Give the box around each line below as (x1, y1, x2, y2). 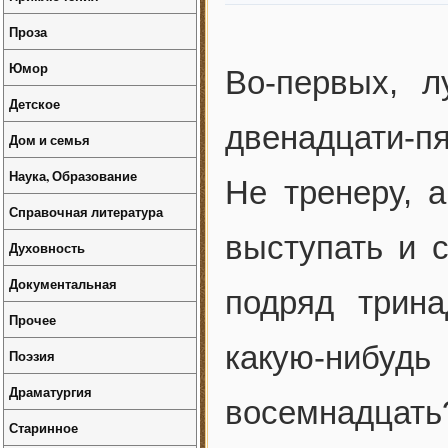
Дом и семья (9, 130, 90, 149)
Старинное (9, 418, 78, 437)
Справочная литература (9, 202, 163, 221)
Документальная (9, 274, 117, 293)
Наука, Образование (9, 166, 137, 185)
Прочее (9, 310, 56, 329)
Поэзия (9, 346, 55, 365)
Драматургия (9, 382, 92, 401)
